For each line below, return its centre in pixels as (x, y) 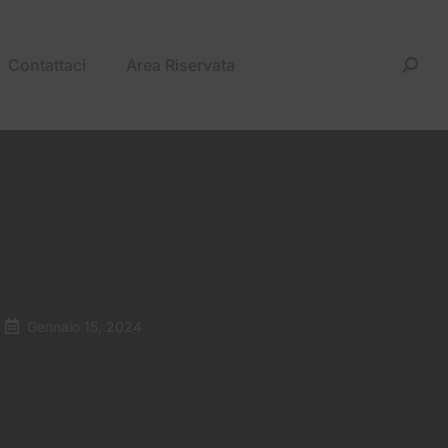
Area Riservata (180, 65)
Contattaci (47, 65)
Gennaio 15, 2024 (84, 326)
